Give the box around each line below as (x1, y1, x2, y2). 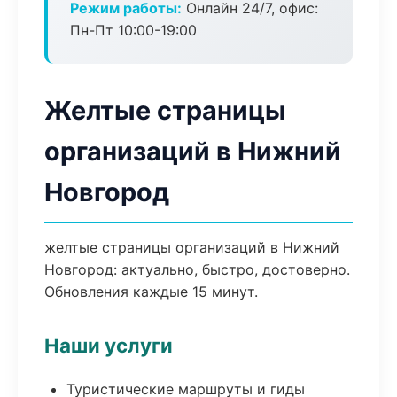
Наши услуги (44, 333, 173, 357)
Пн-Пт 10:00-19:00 (70, 21, 197, 39)
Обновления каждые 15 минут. (44, 283, 258, 300)
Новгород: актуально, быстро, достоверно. (44, 261, 350, 278)
